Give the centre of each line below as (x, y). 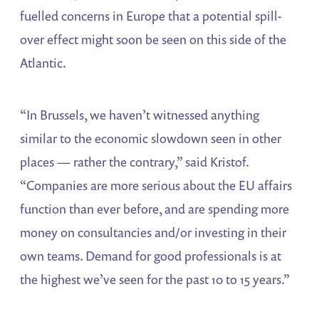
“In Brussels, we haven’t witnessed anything (140, 115)
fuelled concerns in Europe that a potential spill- (151, 16)
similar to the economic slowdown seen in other (151, 138)
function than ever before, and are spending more (155, 209)
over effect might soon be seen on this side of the (153, 40)
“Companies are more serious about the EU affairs (156, 185)
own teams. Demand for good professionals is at (151, 256)
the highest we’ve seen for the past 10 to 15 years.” (155, 279)
